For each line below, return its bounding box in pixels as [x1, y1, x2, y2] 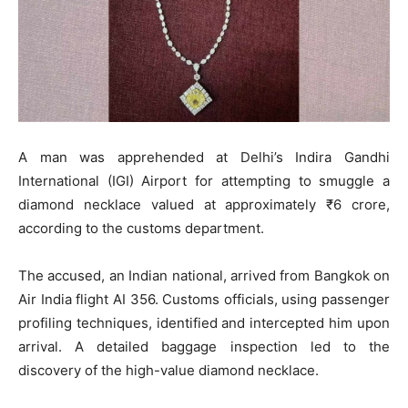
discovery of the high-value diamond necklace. [18, 361, 319, 379]
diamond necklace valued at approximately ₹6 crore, [18, 195, 390, 213]
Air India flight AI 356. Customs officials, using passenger [18, 290, 390, 308]
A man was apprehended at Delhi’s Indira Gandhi [18, 148, 390, 166]
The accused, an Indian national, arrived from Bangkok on [18, 266, 390, 284]
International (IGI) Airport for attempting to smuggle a [18, 171, 390, 189]
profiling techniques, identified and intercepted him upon [18, 313, 390, 331]
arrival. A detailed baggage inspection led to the [18, 337, 390, 355]
